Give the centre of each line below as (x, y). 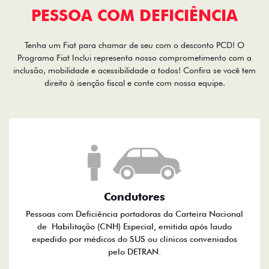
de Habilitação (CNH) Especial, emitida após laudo (134, 227)
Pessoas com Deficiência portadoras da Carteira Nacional (134, 214)
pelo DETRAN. (134, 252)
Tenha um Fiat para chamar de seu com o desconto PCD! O (134, 45)
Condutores (134, 197)
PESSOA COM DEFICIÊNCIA (134, 16)
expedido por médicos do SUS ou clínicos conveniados (134, 239)
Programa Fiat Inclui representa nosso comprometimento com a (134, 58)
